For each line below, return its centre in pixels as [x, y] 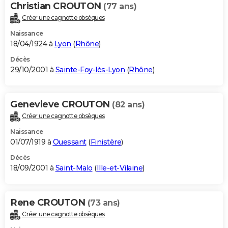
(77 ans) [120, 7]
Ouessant [69, 142]
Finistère [106, 142]
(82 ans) [128, 105]
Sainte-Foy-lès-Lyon [90, 70]
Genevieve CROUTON [61, 105]
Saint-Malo [74, 168]
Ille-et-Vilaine [119, 168]
